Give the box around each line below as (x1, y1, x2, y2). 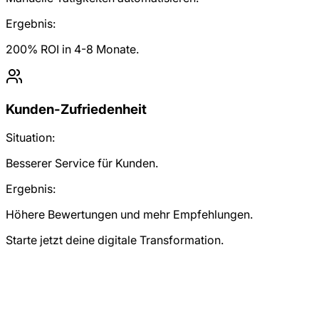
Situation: (6, 130, 55, 145)
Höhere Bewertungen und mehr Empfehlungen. (6, 207, 253, 222)
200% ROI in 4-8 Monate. (6, 42, 139, 56)
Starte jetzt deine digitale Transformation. (6, 233, 224, 248)
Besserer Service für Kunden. (6, 156, 158, 171)
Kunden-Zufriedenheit (6, 100, 147, 117)
